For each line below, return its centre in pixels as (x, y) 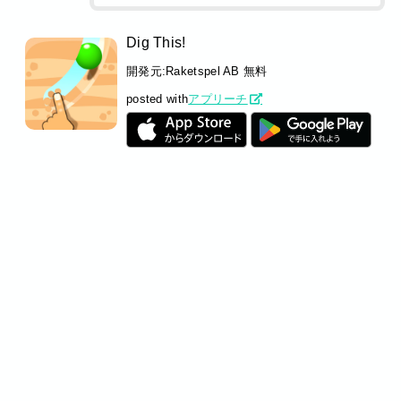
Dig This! (156, 43)
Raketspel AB (203, 72)
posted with (157, 99)
